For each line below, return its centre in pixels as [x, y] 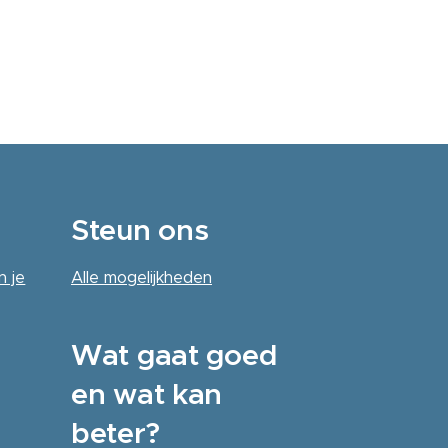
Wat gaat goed [174, 354]
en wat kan [146, 393]
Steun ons [139, 229]
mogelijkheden [157, 276]
